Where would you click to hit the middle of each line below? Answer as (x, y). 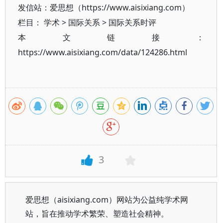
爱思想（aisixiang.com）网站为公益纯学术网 (107, 200)
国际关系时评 (132, 22)
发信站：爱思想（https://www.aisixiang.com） (104, 7)
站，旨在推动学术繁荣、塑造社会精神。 (97, 214)
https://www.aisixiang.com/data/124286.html (103, 52)
